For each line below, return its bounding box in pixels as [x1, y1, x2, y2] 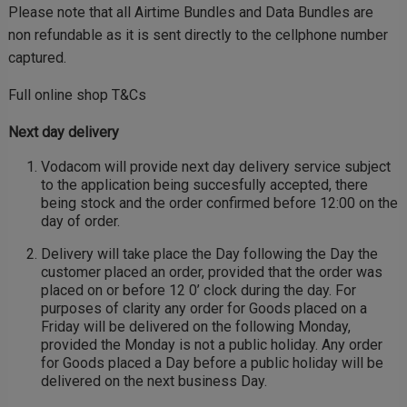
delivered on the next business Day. [41, 372, 267, 390]
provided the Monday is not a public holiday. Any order [41, 336, 382, 353]
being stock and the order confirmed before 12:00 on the [41, 194, 398, 212]
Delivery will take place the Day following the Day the [41, 245, 378, 263]
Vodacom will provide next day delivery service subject [41, 158, 391, 175]
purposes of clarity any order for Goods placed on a [41, 300, 367, 317]
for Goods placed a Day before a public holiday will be [41, 354, 383, 372]
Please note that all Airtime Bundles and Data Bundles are [8, 4, 373, 21]
